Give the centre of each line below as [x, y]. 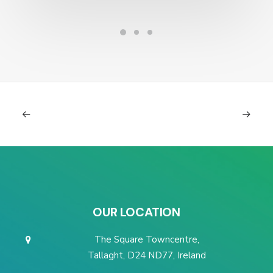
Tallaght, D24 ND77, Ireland [147, 255]
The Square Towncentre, [147, 239]
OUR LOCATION [136, 212]
